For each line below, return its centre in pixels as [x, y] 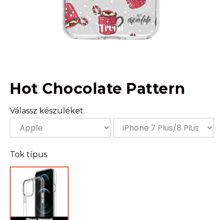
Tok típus [28, 154]
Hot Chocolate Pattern [98, 89]
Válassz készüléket [47, 111]
